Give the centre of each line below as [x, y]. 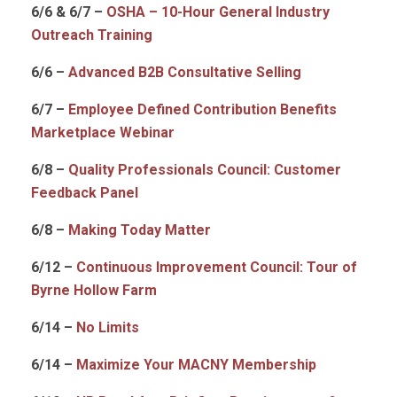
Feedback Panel [85, 193]
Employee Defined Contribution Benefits [202, 109]
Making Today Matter [140, 230]
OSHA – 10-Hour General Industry [218, 12]
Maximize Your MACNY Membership [196, 365]
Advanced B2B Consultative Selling [185, 72]
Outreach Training [92, 35]
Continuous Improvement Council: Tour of [217, 267]
